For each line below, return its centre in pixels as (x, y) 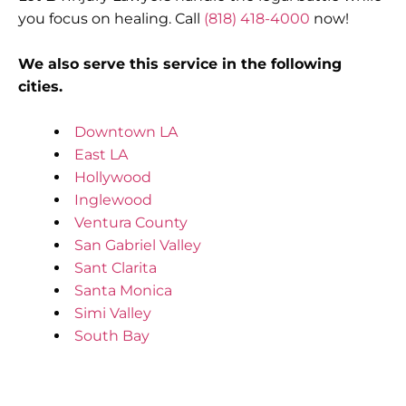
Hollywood (113, 177)
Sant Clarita (116, 267)
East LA (101, 154)
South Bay (112, 335)
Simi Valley (113, 313)
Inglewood (113, 199)
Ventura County (131, 222)
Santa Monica (123, 290)
